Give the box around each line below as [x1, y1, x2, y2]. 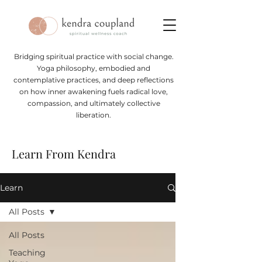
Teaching [9, 247, 46, 258]
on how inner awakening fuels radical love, [19, 87, 168, 96]
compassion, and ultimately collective [27, 99, 160, 108]
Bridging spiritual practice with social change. [13, 52, 174, 61]
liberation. [76, 111, 111, 119]
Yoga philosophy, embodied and [37, 64, 150, 73]
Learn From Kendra [12, 146, 116, 161]
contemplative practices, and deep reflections [13, 75, 174, 84]
